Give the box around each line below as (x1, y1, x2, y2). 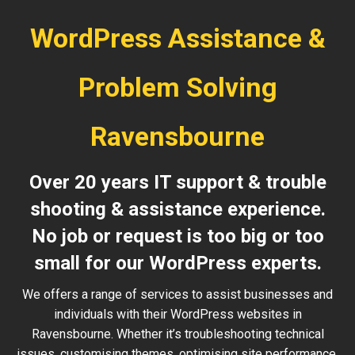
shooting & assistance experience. (29, 198, 326, 220)
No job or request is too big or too (31, 225, 324, 247)
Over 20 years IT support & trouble (29, 171, 326, 193)
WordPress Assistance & (29, 22, 326, 54)
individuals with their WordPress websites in (53, 307, 302, 322)
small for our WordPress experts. (33, 252, 322, 274)
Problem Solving (78, 71, 277, 103)
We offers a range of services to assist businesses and (22, 287, 333, 302)
